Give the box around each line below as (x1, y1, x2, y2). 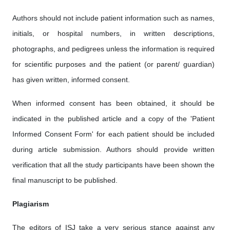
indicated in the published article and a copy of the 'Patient (12, 114, 215, 123)
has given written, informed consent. (12, 75, 130, 84)
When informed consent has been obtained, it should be (12, 99, 215, 107)
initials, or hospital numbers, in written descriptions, (12, 29, 215, 37)
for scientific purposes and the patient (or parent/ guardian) (12, 60, 215, 68)
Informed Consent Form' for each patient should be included (12, 130, 215, 138)
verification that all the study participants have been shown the (12, 161, 215, 169)
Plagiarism (12, 200, 49, 208)
